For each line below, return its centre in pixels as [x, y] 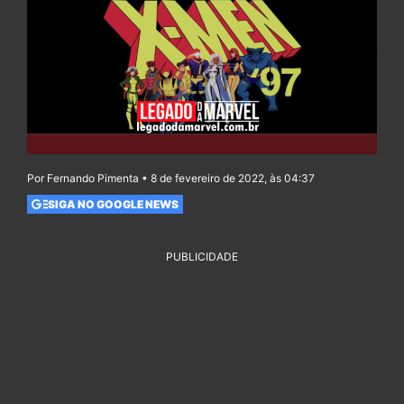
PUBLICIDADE [202, 257]
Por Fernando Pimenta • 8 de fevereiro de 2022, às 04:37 [171, 179]
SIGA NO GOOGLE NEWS [113, 204]
